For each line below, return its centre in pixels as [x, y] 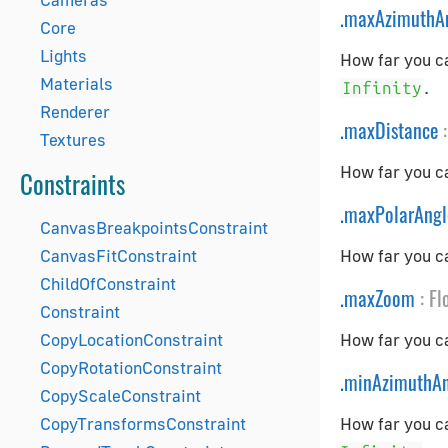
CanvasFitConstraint [118, 255]
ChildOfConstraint [108, 283]
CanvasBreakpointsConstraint [154, 227]
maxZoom [379, 298]
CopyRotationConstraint [131, 367]
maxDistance [391, 130]
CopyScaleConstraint [120, 395]
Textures [73, 139]
